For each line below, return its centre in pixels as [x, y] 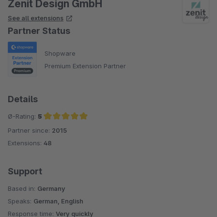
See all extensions [36, 18]
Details [23, 99]
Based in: [23, 189]
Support [25, 171]
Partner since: [30, 131]
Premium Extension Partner [85, 66]
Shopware [60, 53]
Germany [51, 189]
